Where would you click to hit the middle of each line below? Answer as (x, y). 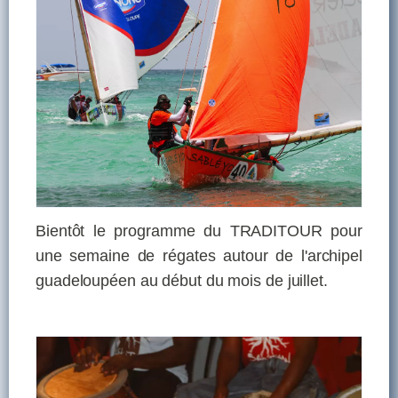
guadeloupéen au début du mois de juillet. (184, 280)
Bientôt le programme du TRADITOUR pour (199, 231)
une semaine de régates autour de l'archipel (199, 255)
